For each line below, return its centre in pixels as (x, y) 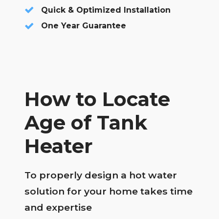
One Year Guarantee (83, 26)
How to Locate (97, 99)
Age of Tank (86, 122)
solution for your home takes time (109, 191)
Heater (59, 146)
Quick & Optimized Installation (106, 10)
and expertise (58, 207)
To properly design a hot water (101, 175)
